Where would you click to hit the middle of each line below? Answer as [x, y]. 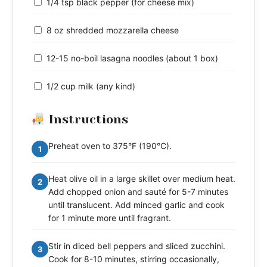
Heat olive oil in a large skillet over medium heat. [142, 179]
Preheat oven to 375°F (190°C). [110, 146]
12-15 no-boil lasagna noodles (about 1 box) [132, 58]
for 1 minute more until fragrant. [110, 218]
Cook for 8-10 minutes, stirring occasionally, [134, 259]
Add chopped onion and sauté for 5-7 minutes [138, 192]
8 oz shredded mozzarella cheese [113, 30]
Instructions [86, 120]
